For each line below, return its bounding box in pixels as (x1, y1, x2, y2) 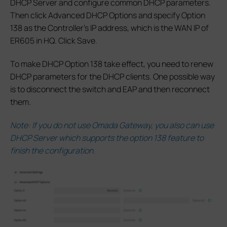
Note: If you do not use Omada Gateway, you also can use (10, 119, 214, 131)
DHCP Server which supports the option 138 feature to (10, 132, 204, 143)
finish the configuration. (10, 144, 95, 156)
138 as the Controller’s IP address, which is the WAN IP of (10, 22, 209, 33)
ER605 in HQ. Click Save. (10, 34, 97, 46)
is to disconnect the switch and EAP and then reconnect (10, 83, 210, 95)
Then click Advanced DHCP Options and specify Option (10, 9, 205, 21)
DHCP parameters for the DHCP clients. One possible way (10, 70, 215, 82)
